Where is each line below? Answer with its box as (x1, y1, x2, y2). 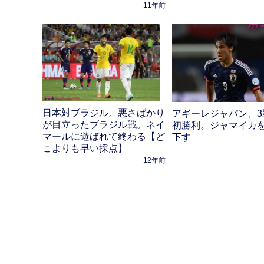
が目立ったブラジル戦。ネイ (42, 120, 165, 130)
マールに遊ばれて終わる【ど (42, 131, 165, 142)
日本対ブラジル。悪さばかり (42, 108, 165, 118)
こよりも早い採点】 (42, 143, 127, 154)
